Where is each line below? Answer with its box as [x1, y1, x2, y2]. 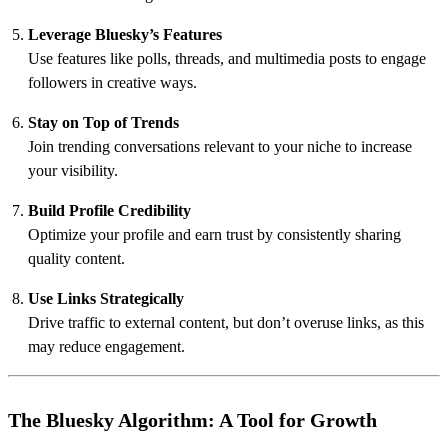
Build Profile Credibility [28, 201, 191, 219]
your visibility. [28, 161, 118, 179]
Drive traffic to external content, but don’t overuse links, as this [28, 313, 424, 331]
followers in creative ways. [28, 73, 197, 91]
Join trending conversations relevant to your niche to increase [28, 137, 412, 155]
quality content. [28, 249, 125, 267]
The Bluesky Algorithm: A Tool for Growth [8, 408, 377, 431]
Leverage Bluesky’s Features [28, 25, 222, 43]
